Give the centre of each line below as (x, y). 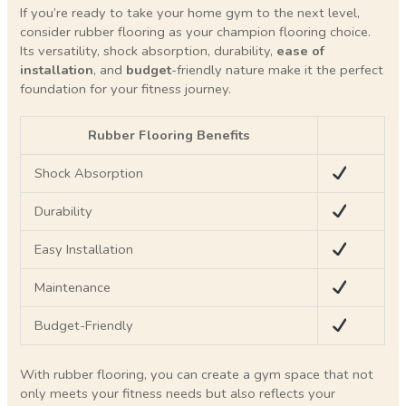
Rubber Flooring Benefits (169, 135)
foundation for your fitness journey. (126, 88)
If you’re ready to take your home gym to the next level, (190, 12)
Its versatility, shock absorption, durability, (149, 50)
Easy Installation (84, 250)
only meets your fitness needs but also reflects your (178, 394)
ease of (301, 50)
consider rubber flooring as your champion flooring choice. (196, 31)
